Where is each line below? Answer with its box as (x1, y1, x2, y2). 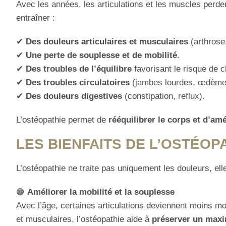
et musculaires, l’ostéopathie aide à (16, 214, 152, 224)
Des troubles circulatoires (26, 78, 130, 88)
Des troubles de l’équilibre (26, 64, 132, 74)
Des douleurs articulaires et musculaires (26, 37, 188, 47)
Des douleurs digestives (26, 91, 122, 101)
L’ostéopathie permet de (16, 115, 108, 125)
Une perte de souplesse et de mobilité (26, 50, 177, 61)
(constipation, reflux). (122, 91, 205, 101)
